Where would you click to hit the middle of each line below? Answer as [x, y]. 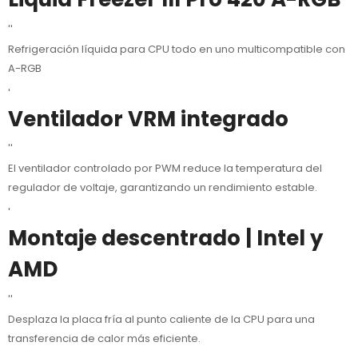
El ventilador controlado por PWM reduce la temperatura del [165, 169]
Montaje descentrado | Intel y [165, 239]
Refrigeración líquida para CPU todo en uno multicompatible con [177, 49]
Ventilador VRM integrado [148, 119]
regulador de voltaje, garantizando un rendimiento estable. [163, 188]
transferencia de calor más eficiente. [104, 338]
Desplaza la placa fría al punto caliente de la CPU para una [161, 319]
